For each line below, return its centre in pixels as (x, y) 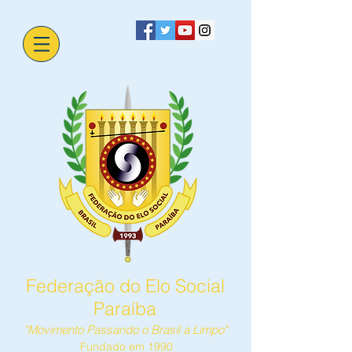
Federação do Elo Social (125, 286)
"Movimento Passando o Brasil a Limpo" (126, 330)
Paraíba (125, 308)
